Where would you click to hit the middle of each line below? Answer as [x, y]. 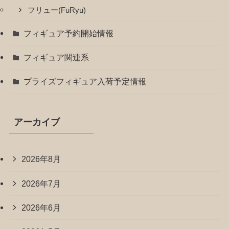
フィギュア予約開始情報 [69, 33]
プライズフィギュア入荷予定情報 [85, 82]
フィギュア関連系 [56, 58]
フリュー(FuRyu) [57, 10]
